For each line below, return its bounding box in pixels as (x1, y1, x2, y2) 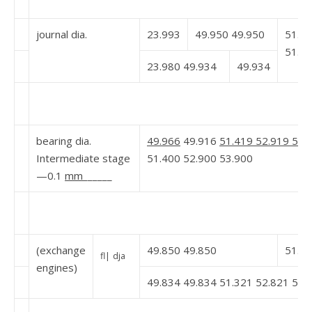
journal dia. (36, 27, 87, 41)
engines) (36, 260, 77, 274)
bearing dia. (36, 134, 91, 148)
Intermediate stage (36, 151, 130, 165)
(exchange (36, 243, 86, 257)
